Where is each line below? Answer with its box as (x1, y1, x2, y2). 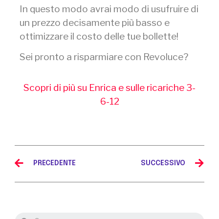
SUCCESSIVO (141, 160, 185, 167)
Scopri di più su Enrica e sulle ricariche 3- (23, 81, 196, 93)
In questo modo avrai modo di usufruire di (20, 2, 198, 15)
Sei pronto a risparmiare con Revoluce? (20, 51, 188, 63)
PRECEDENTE (33, 160, 76, 167)
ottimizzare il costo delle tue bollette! (20, 30, 178, 42)
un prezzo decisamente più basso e (20, 16, 170, 28)
